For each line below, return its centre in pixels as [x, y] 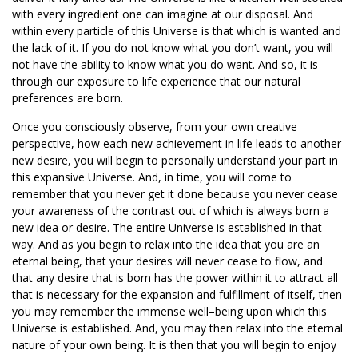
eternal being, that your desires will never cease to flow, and [167, 261]
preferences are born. [68, 98]
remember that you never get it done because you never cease [175, 194]
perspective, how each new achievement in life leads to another [177, 143]
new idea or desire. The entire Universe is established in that [167, 227]
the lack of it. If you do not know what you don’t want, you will [173, 48]
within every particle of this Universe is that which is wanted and [177, 31]
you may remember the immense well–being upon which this [169, 311]
